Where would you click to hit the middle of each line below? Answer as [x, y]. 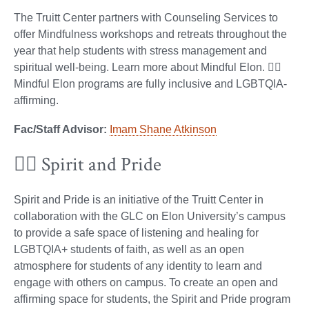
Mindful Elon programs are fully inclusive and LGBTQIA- [150, 84]
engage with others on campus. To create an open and [146, 283]
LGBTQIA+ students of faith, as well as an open [129, 250]
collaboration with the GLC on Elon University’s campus [150, 217]
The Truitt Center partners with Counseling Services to [146, 18]
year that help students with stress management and [140, 51]
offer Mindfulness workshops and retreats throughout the [150, 34]
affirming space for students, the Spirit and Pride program [152, 299]
